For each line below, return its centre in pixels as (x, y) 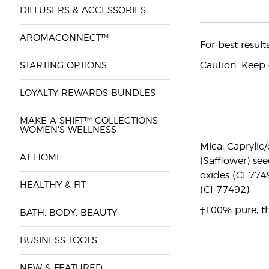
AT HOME (41, 158)
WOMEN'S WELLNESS (68, 130)
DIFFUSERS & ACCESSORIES (83, 11)
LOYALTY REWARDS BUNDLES (87, 93)
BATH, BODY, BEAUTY (68, 213)
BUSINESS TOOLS (58, 240)
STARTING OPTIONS (63, 66)
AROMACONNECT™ (64, 38)
